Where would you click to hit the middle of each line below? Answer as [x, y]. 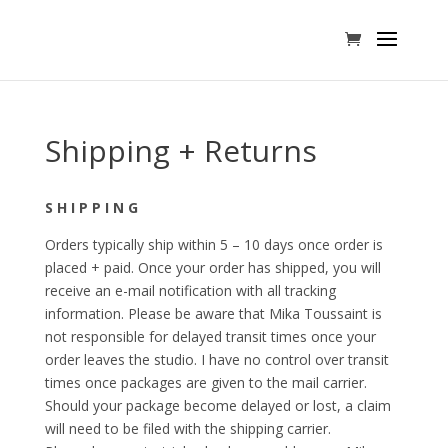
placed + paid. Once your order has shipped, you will [212, 267]
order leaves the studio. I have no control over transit [216, 359]
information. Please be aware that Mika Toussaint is [213, 313]
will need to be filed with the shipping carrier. [187, 428]
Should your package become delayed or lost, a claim [217, 405]
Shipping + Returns [180, 150]
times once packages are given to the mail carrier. [205, 382]
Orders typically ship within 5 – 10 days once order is [213, 244]
